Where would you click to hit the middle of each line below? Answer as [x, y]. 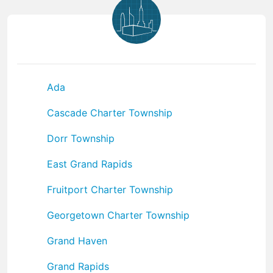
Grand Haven [77, 240]
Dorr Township [81, 138]
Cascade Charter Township [110, 112]
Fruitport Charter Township [110, 189]
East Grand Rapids [90, 164]
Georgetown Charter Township [118, 215]
